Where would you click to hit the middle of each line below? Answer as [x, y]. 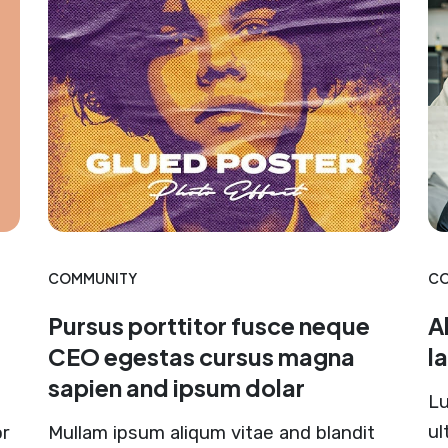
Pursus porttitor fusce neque [208, 325]
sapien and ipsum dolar [176, 387]
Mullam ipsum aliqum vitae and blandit [211, 432]
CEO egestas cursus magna [201, 356]
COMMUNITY [92, 278]
